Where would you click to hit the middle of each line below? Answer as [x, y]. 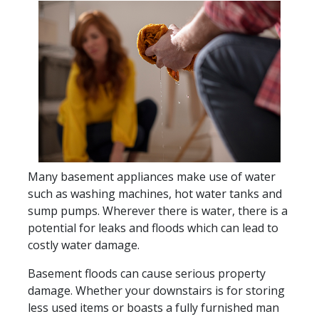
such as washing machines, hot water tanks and [155, 193]
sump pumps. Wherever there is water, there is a [158, 210]
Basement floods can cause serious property [147, 273]
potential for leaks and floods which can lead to [153, 228]
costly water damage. [84, 245]
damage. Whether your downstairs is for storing [156, 290]
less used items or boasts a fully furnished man [153, 307]
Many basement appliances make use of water [152, 176]
